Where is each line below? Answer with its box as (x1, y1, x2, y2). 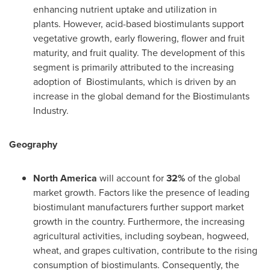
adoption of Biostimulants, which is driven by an (33, 74, 236, 89)
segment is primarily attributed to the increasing (33, 60, 234, 74)
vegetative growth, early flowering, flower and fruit (33, 31, 245, 45)
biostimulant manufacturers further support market (33, 199, 244, 214)
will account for (99, 171, 166, 185)
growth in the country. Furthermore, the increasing (33, 214, 245, 228)
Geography (9, 137, 60, 151)
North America (33, 171, 99, 185)
